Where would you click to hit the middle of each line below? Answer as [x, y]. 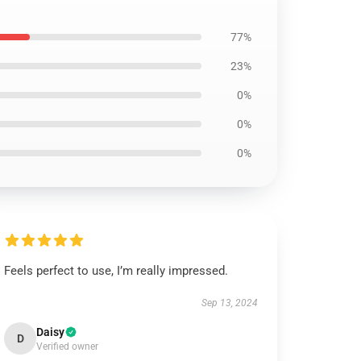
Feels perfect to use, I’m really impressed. [116, 271]
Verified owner [68, 346]
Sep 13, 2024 [229, 303]
